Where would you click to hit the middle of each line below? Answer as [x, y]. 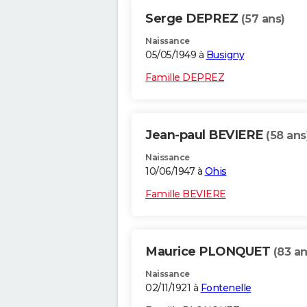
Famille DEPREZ [185, 78]
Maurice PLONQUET [209, 252]
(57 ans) [263, 19]
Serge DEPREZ [193, 19]
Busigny [225, 55]
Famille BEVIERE [186, 194]
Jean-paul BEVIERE [206, 135]
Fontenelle [226, 288]
